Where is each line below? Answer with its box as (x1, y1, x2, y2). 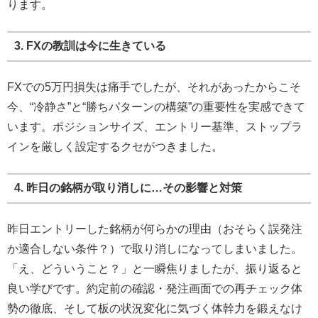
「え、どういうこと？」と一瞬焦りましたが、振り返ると (7, 263, 302, 275)
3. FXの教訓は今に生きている (13, 40, 166, 53)
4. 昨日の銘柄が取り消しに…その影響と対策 (13, 182, 242, 194)
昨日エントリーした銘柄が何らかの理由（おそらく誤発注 (7, 223, 302, 236)
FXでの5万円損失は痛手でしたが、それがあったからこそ (7, 81, 301, 94)
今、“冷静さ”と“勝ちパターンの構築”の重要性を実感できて (7, 101, 305, 114)
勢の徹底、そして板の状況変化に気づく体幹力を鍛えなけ (7, 302, 302, 315)
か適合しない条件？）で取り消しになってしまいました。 (7, 243, 302, 256)
